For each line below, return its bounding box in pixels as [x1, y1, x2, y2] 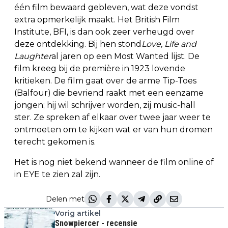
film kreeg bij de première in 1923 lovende [14, 63, 185, 73]
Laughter [14, 51, 51, 61]
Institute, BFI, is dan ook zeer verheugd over [14, 26, 194, 37]
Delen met [46, 194, 84, 204]
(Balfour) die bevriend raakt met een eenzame [14, 88, 204, 98]
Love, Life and [141, 39, 196, 49]
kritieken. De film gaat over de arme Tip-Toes [14, 75, 196, 85]
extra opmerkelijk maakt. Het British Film [14, 14, 180, 24]
